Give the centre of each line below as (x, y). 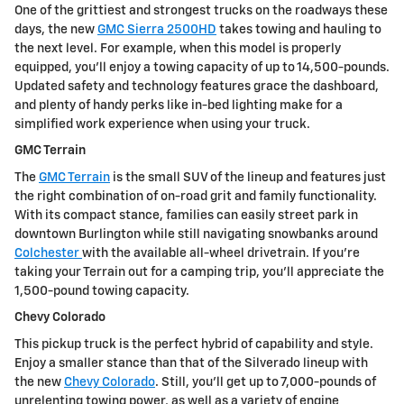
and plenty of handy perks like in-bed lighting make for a (179, 105)
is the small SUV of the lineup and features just (248, 177)
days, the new (56, 29)
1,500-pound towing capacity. (102, 291)
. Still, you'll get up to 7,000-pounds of (266, 382)
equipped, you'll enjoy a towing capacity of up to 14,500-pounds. (202, 67)
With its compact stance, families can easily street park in (186, 215)
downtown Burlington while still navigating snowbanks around (196, 234)
